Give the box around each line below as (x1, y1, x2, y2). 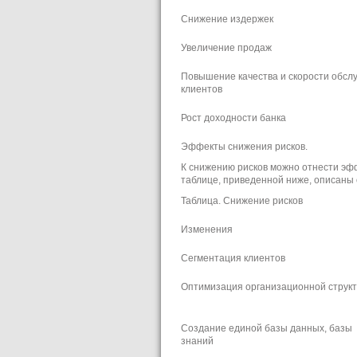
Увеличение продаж (181, 41, 272, 53)
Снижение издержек (181, 13, 273, 24)
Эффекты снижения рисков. (181, 140, 308, 151)
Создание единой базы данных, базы (181, 322, 352, 333)
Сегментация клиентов (181, 252, 285, 263)
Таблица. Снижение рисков (181, 194, 303, 206)
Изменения (181, 223, 233, 234)
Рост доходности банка (181, 112, 286, 123)
